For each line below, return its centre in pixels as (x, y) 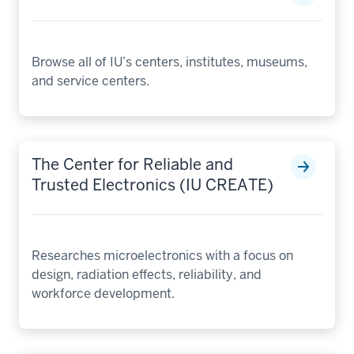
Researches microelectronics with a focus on (162, 255)
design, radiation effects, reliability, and (147, 274)
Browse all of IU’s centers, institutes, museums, (169, 62)
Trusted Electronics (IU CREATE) (153, 185)
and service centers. (90, 81)
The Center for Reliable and (132, 164)
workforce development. (103, 293)
